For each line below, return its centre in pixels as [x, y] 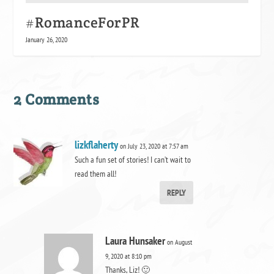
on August [180, 242]
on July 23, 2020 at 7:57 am [154, 146]
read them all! [96, 174]
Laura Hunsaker [135, 241]
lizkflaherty [97, 145]
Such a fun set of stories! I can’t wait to [133, 160]
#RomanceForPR [83, 23]
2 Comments [57, 100]
